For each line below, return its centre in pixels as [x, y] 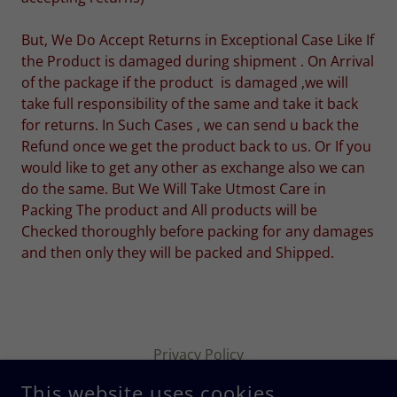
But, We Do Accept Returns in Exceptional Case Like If [198, 40]
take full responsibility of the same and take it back [190, 104]
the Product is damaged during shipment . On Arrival [198, 61]
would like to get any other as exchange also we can [193, 167]
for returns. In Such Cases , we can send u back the [190, 125]
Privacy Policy [198, 354]
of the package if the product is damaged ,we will [185, 82]
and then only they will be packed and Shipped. [178, 253]
